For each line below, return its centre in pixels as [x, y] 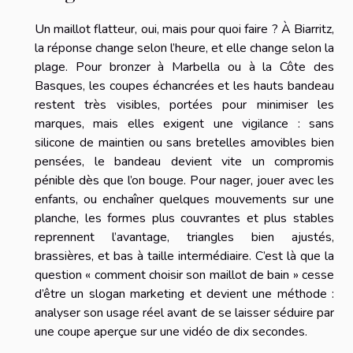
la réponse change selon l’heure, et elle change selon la [184, 48]
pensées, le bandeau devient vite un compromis [184, 162]
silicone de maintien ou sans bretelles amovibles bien [184, 143]
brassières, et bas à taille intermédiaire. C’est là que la [184, 256]
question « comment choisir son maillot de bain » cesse [184, 275]
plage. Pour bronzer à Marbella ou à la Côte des [184, 67]
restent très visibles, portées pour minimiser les [184, 105]
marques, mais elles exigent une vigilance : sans [184, 124]
